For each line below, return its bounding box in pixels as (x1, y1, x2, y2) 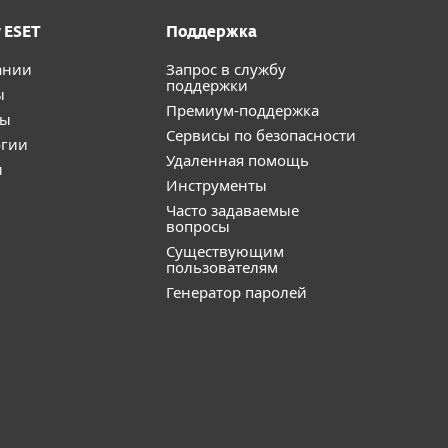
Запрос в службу (166, 59, 286, 79)
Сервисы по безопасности (166, 125, 356, 145)
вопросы (166, 216, 230, 236)
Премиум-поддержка (166, 100, 319, 120)
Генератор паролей (166, 282, 307, 302)
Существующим (166, 241, 284, 261)
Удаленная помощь (166, 150, 309, 170)
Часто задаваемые (166, 200, 299, 220)
